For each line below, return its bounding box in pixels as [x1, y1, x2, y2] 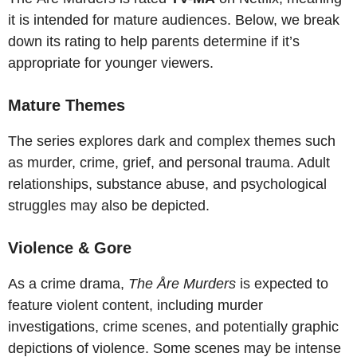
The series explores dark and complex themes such [8, 132, 335, 149]
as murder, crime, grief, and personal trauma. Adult [8, 154, 330, 171]
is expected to [236, 275, 328, 292]
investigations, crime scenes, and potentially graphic [8, 318, 339, 335]
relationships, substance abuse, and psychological [8, 175, 327, 192]
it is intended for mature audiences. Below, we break [8, 11, 339, 28]
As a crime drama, [8, 275, 128, 292]
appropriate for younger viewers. [8, 54, 214, 71]
